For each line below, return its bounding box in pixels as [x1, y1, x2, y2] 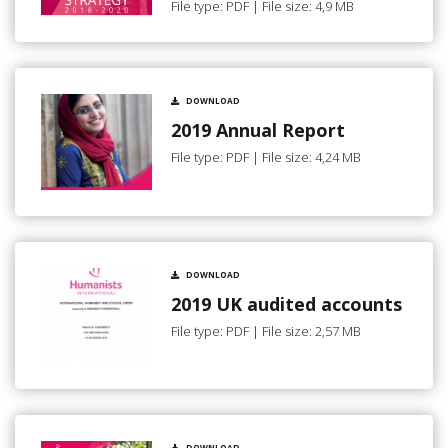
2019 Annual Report [171, 117, 345, 142]
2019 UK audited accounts [171, 291, 402, 316]
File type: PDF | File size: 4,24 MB [171, 148, 361, 167]
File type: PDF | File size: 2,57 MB [171, 322, 361, 341]
